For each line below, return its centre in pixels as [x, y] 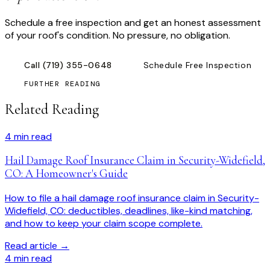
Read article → [37, 245]
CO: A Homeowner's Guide [66, 174]
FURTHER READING [62, 83]
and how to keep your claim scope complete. [104, 223]
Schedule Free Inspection [197, 65]
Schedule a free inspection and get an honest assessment [133, 22]
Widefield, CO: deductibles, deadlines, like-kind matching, [129, 210]
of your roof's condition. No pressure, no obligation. [118, 35]
